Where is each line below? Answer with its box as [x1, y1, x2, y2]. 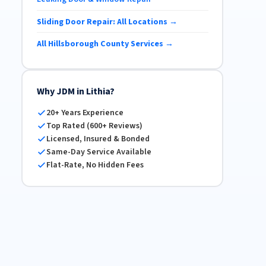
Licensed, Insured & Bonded [46, 133, 150, 145]
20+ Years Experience [46, 107, 123, 119]
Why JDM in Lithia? [36, 85, 115, 99]
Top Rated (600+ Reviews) [46, 120, 142, 132]
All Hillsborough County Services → [36, 37, 173, 50]
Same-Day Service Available [46, 146, 151, 159]
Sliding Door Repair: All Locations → [36, 15, 178, 28]
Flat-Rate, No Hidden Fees [46, 159, 144, 172]
